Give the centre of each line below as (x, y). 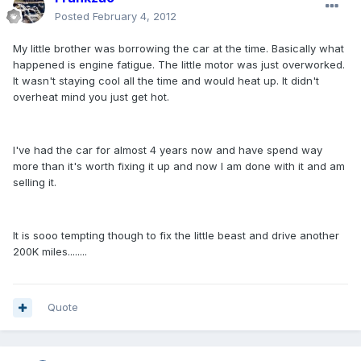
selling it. (35, 183)
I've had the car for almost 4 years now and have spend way (168, 150)
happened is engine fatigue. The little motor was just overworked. (179, 65)
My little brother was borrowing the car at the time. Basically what (178, 49)
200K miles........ (50, 252)
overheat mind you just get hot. (91, 97)
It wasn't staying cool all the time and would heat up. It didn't (166, 81)
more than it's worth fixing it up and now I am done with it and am (179, 166)
